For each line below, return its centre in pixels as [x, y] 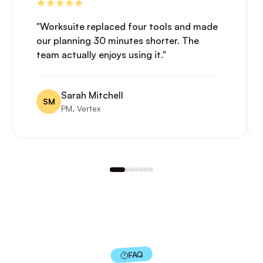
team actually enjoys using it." [101, 55]
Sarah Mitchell [92, 95]
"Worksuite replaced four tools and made [127, 26]
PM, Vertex [81, 108]
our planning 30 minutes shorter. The [118, 41]
